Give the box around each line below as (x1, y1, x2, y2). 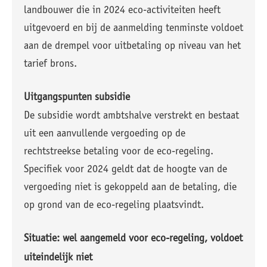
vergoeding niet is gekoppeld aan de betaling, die (24, 182, 237, 193)
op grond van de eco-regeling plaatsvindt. (24, 200, 204, 211)
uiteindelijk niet (24, 253, 92, 263)
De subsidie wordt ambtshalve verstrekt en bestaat (24, 111, 239, 122)
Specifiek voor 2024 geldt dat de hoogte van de (24, 164, 227, 175)
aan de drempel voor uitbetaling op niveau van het (24, 41, 241, 52)
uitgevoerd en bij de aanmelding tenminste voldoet (24, 23, 243, 34)
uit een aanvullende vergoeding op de (24, 129, 185, 139)
